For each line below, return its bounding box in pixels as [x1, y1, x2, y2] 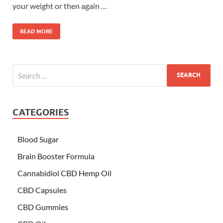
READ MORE [20, 27, 53, 35]
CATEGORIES [12, 107, 69, 117]
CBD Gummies [17, 202, 68, 212]
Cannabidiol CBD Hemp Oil [17, 168, 111, 178]
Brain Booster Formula [17, 151, 95, 161]
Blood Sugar [17, 134, 59, 144]
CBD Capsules [17, 185, 67, 195]
